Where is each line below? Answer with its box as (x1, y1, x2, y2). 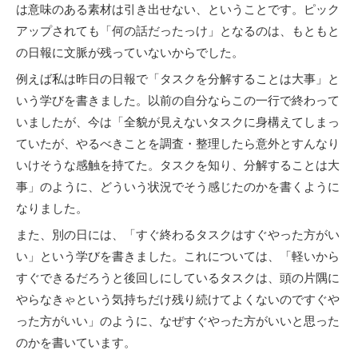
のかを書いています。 (16, 335, 136, 350)
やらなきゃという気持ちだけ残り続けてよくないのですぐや (16, 292, 340, 307)
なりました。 (16, 201, 88, 216)
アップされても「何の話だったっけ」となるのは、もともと (16, 23, 340, 38)
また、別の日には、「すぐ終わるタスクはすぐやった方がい (16, 227, 340, 242)
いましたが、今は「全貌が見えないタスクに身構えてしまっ (16, 114, 340, 129)
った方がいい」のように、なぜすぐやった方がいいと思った (16, 313, 340, 328)
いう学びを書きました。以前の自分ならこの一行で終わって (16, 93, 340, 108)
